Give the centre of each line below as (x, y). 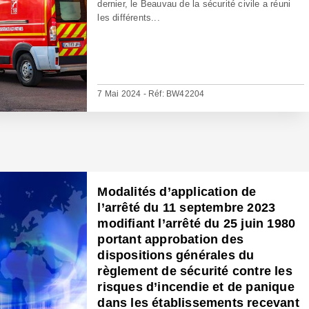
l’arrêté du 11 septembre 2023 (187, 208)
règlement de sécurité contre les (195, 271)
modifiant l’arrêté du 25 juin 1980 (197, 223)
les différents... (129, 18)
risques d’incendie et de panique (196, 287)
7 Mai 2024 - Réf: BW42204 (151, 94)
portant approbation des (171, 239)
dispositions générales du (176, 255)
